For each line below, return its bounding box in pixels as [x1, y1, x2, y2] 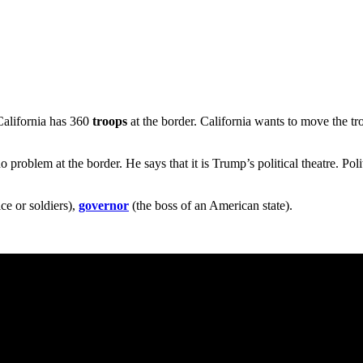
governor [79, 198, 129, 212]
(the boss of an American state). [129, 198, 293, 212]
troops [92, 113, 127, 128]
